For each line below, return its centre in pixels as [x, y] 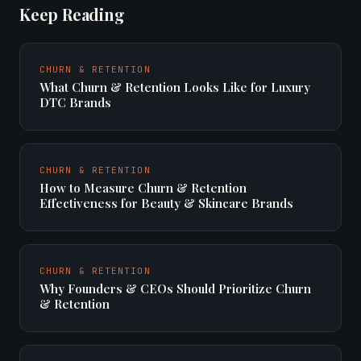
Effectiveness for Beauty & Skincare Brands [166, 203]
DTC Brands [75, 102]
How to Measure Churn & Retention [143, 188]
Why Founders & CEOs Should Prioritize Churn [175, 288]
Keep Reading [72, 14]
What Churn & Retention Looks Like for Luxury [175, 87]
